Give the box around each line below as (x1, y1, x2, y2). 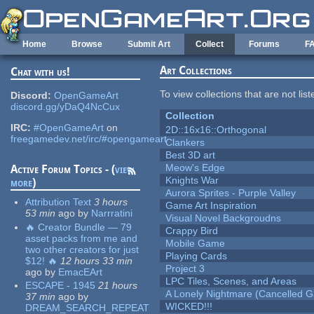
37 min (25, 291, 56, 303)
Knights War (165, 175, 219, 186)
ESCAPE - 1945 (25, 280, 96, 292)
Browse (71, 39, 102, 49)
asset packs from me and (25, 232, 138, 244)
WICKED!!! (165, 301, 213, 313)
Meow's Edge (165, 162, 226, 174)
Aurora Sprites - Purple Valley (165, 187, 296, 199)
